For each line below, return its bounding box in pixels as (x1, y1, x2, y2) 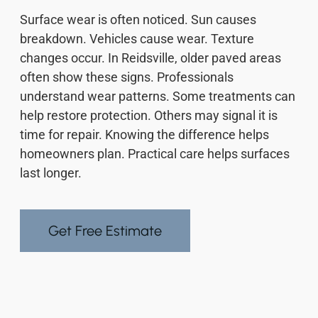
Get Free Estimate (48, 222, 162, 240)
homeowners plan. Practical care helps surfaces (20, 146, 290, 162)
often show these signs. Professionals (20, 70, 234, 85)
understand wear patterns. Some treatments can (20, 89, 295, 104)
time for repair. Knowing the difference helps (20, 127, 269, 143)
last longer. (20, 165, 82, 181)
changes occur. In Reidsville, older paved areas (20, 50, 281, 66)
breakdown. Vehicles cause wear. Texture (20, 31, 254, 47)
